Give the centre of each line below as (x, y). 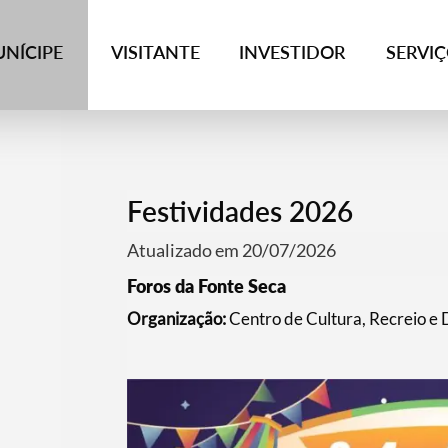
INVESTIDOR (292, 52)
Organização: (176, 318)
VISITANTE (156, 52)
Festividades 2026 (239, 211)
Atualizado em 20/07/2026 (231, 250)
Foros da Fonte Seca (206, 286)
